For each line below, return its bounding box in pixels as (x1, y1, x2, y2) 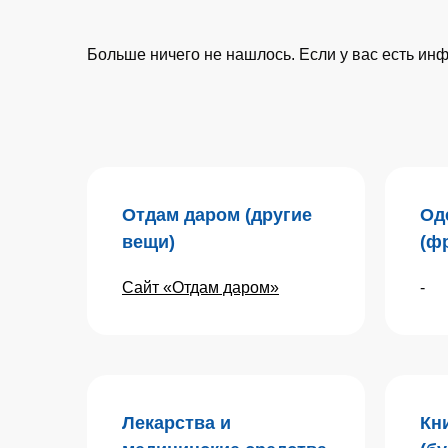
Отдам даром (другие (122, 205, 312, 225)
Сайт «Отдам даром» (122, 279, 279, 296)
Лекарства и (122, 413, 231, 433)
